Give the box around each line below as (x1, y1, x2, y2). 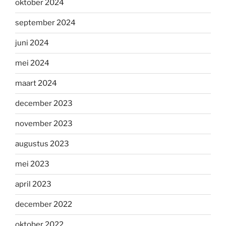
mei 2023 (15, 159, 49, 169)
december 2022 (15, 200, 72, 209)
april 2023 (15, 180, 51, 189)
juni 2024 (15, 38, 49, 48)
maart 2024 (15, 79, 57, 88)
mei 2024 (15, 59, 49, 68)
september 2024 (15, 18, 76, 28)
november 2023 (15, 119, 73, 129)
